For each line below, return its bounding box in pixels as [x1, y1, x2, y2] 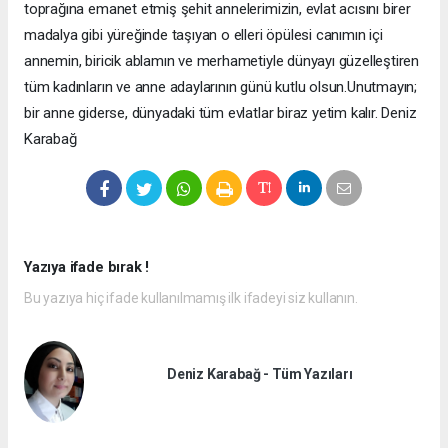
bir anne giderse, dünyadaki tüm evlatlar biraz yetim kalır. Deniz [24, 104, 417, 123]
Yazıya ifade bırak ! [24, 259, 150, 277]
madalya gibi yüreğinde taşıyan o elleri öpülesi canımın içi [24, 26, 383, 45]
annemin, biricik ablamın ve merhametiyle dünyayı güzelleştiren [24, 52, 420, 71]
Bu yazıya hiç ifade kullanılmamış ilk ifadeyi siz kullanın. [24, 290, 358, 307]
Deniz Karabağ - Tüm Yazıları [167, 365, 353, 382]
